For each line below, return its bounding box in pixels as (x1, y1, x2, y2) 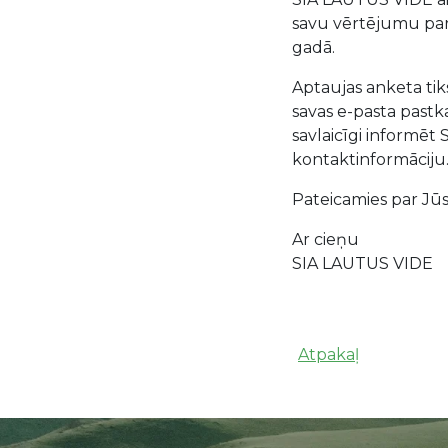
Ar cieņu (292, 230, 359, 250)
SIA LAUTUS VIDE (292, 254, 433, 274)
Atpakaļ (298, 345, 359, 365)
